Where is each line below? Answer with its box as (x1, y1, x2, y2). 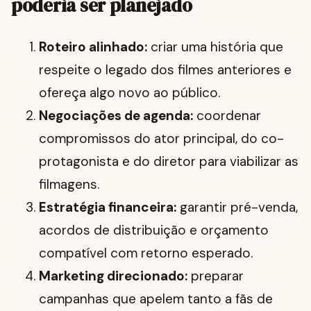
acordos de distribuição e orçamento (39, 221, 269, 239)
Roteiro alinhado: (39, 38, 147, 56)
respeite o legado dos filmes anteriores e (39, 61, 292, 79)
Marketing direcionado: (39, 267, 187, 285)
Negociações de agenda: (39, 107, 193, 125)
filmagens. (39, 176, 99, 194)
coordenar (193, 107, 261, 125)
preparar (187, 267, 244, 285)
